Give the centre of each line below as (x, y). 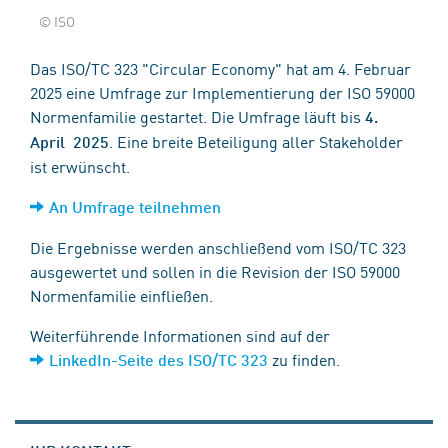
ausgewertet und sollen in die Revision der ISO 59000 (215, 270)
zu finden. (304, 358)
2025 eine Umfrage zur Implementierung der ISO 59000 (222, 91)
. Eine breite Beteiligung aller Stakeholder (256, 140)
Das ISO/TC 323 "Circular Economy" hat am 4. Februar (220, 67)
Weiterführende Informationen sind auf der (180, 334)
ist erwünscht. (80, 165)
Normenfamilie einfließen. (121, 294)
